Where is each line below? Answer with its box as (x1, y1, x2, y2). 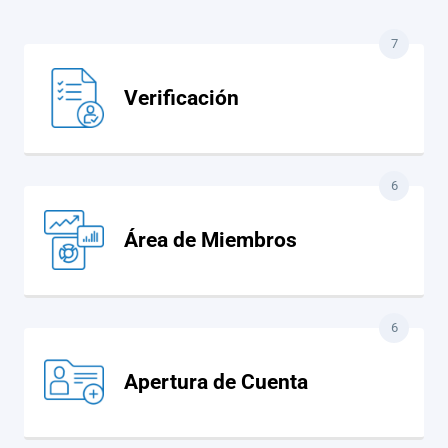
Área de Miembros (124, 227, 297, 252)
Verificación (124, 85, 239, 110)
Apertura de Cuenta (124, 369, 308, 394)
